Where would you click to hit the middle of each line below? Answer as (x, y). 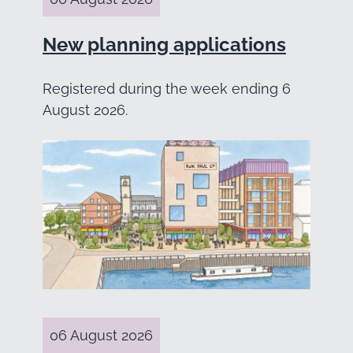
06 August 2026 (101, 335)
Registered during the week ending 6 (167, 89)
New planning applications (164, 45)
